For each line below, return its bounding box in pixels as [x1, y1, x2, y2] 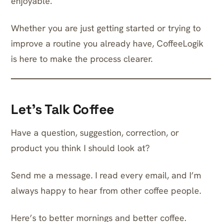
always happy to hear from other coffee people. [11, 185, 201, 196]
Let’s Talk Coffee [11, 101, 114, 118]
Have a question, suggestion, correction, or [11, 127, 179, 138]
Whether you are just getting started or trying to [11, 22, 201, 34]
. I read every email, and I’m [91, 169, 201, 181]
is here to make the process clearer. [11, 53, 153, 64]
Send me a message [11, 169, 91, 181]
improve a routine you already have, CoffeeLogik [11, 38, 204, 49]
